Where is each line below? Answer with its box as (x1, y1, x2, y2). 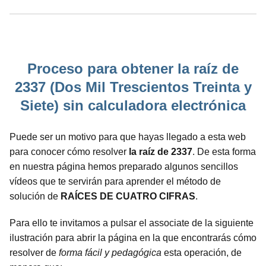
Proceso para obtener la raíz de (27, 61, 239, 77)
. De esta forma (192, 147, 256, 157)
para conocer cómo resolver (9, 147, 129, 157)
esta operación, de (161, 248, 242, 258)
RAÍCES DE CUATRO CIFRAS (61, 191, 195, 202)
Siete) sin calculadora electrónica (20, 97, 246, 114)
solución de (9, 191, 61, 202)
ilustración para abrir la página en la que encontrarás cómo (9, 233, 256, 243)
